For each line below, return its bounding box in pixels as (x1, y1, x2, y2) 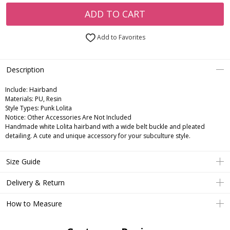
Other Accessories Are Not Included (26, 113, 131, 122)
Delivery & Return (6, 178, 65, 188)
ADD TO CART (85, 8, 145, 21)
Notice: (5, 113, 26, 122)
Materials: (5, 94, 33, 104)
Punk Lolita (39, 104, 72, 113)
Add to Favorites (95, 33, 145, 42)
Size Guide (6, 157, 41, 167)
